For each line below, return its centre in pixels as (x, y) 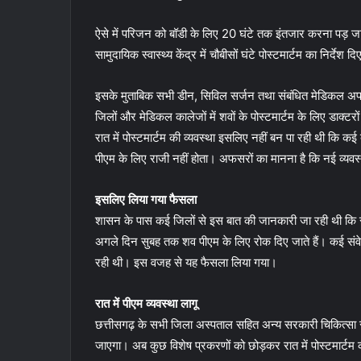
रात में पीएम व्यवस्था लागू (146, 303)
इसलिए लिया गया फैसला (146, 199)
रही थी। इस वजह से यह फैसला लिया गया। (186, 262)
